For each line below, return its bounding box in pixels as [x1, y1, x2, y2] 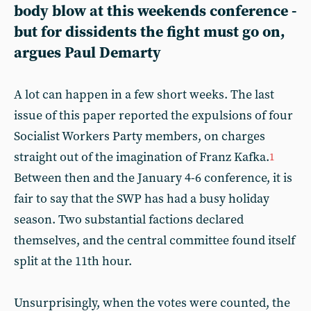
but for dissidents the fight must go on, [14, 23, 285, 42]
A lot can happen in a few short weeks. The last [14, 87, 274, 103]
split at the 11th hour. [14, 253, 132, 269]
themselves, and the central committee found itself [14, 233, 295, 249]
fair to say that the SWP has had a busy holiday [14, 191, 269, 207]
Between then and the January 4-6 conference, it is [14, 170, 292, 186]
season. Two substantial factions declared [14, 212, 244, 228]
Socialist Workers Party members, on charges [14, 128, 265, 144]
